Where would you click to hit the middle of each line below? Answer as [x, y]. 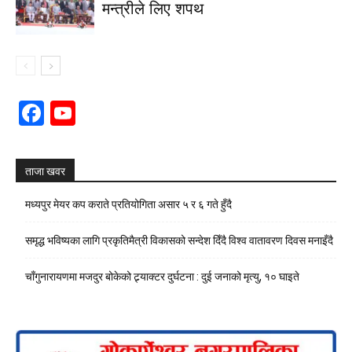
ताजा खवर [45, 171]
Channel [124, 138]
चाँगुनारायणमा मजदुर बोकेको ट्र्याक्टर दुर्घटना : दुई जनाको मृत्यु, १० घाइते [162, 277]
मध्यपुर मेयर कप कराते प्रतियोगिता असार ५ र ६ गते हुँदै [128, 204]
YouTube [128, 113]
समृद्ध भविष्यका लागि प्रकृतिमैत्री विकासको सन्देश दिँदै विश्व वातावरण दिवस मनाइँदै [179, 240]
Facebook [99, 113]
